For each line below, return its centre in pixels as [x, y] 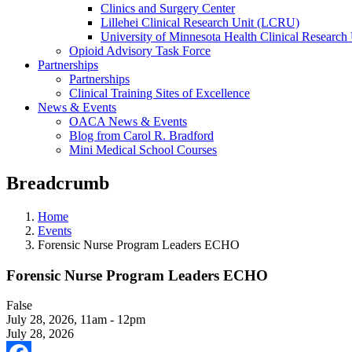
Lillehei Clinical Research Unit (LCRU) [200, 22]
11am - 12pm [113, 320]
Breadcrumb [58, 183]
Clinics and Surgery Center [168, 8]
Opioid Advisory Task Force [140, 51]
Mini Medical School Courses [143, 150]
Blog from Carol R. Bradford [141, 136]
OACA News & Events [128, 121]
